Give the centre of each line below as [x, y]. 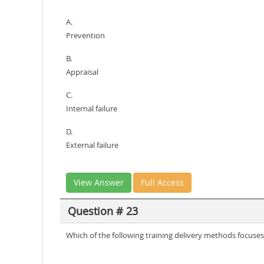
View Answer [99, 182]
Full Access [162, 182]
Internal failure [92, 108]
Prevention [85, 35]
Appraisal [82, 72]
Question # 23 [103, 211]
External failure [92, 145]
